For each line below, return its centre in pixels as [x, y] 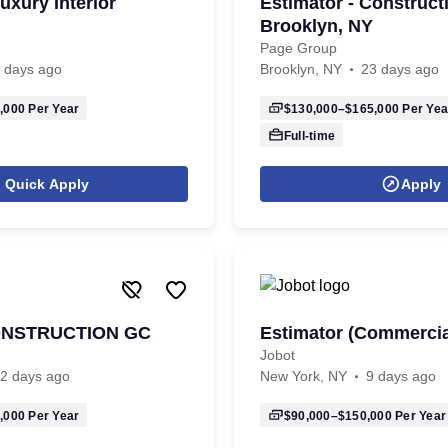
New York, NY [303, 376]
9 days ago [401, 376]
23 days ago [400, 69]
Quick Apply [47, 184]
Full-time [310, 136]
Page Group [298, 48]
